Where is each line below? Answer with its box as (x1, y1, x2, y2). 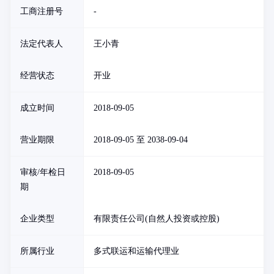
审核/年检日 (20, 168, 65, 177)
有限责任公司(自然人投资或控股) (94, 214, 220, 223)
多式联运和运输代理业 (94, 246, 179, 256)
